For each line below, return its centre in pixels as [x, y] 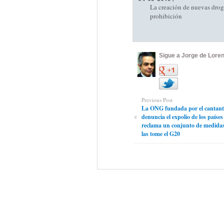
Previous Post [157, 100]
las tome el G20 [160, 134]
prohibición [166, 16]
